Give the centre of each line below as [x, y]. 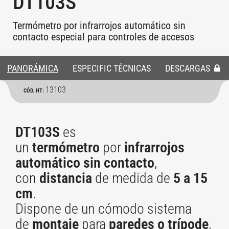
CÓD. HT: [35, 91]
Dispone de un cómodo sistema [104, 209]
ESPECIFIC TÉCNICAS [112, 68]
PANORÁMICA [33, 68]
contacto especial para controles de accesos [104, 37]
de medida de [133, 178]
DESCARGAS [189, 68]
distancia [66, 178]
